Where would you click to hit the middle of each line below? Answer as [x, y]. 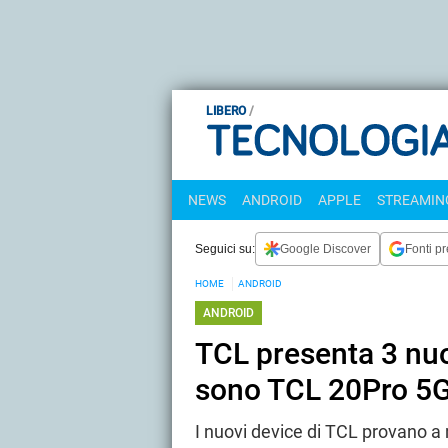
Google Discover [325, 248]
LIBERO [226, 111]
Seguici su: [225, 248]
